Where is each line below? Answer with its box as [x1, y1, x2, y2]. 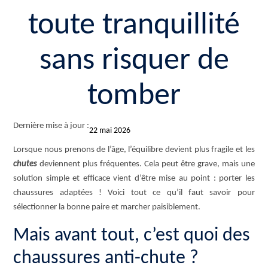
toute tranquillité [28, 10, 240, 41]
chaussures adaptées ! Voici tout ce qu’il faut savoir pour [13, 188, 255, 197]
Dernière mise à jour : [13, 121, 90, 130]
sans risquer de [39, 45, 229, 77]
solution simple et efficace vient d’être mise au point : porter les [13, 174, 255, 183]
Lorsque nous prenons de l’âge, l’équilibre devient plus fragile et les [13, 145, 255, 154]
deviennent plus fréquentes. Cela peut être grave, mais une [39, 160, 255, 169]
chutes [13, 160, 40, 169]
